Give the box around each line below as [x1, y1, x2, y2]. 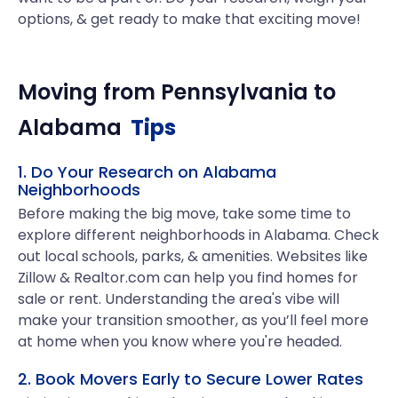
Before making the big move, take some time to [18, 203, 351, 224]
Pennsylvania [161, 77, 308, 107]
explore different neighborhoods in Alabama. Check [18, 225, 379, 245]
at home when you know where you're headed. [18, 331, 342, 352]
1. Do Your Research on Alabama [18, 161, 276, 183]
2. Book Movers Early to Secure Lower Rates [18, 368, 363, 390]
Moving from [18, 77, 161, 107]
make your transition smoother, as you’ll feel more [18, 310, 369, 330]
